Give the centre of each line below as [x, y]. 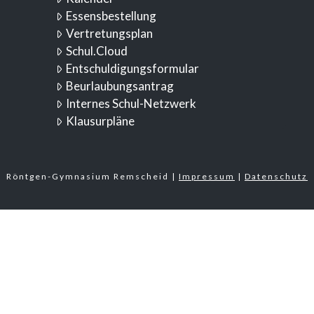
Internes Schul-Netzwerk [131, 104]
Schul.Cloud [97, 51]
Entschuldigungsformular [133, 69]
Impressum [207, 177]
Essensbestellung [111, 16]
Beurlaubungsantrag [120, 86]
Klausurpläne [101, 121]
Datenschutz [276, 177]
